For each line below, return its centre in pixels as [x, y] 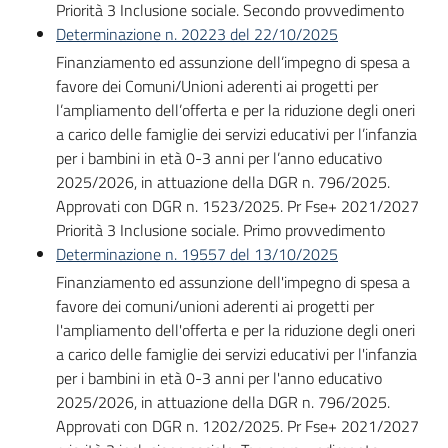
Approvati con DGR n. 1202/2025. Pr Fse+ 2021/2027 [237, 426]
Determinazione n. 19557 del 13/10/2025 [197, 253]
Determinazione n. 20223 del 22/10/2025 [197, 33]
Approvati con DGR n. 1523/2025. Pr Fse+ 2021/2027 [237, 205]
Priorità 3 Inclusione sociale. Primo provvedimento [220, 229]
